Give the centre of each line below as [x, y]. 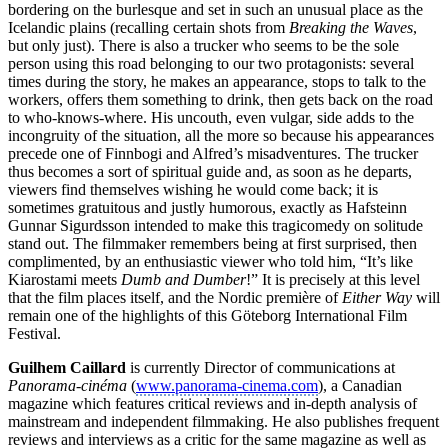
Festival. [34, 333]
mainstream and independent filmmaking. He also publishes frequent [223, 421]
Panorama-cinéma [67, 385]
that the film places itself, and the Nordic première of [175, 297]
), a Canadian [360, 385]
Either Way [377, 297]
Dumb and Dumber [183, 279]
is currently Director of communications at [260, 367]
